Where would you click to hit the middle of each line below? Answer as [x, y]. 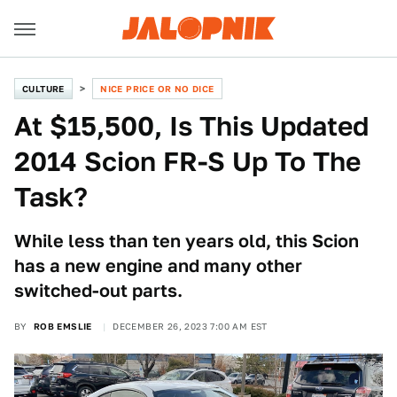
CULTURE [43, 89]
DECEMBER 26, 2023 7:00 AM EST [190, 326]
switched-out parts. [98, 291]
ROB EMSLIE [62, 326]
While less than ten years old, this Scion [187, 241]
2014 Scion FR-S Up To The [187, 161]
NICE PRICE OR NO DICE [157, 89]
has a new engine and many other [158, 266]
